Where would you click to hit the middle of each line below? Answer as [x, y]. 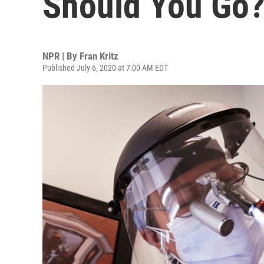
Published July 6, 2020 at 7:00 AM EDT [105, 68]
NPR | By [61, 56]
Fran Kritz [99, 56]
